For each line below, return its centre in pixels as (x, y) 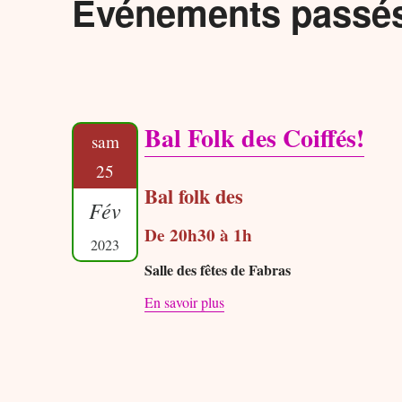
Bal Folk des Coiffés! (255, 137)
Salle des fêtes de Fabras (218, 269)
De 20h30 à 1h (199, 235)
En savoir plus (185, 301)
